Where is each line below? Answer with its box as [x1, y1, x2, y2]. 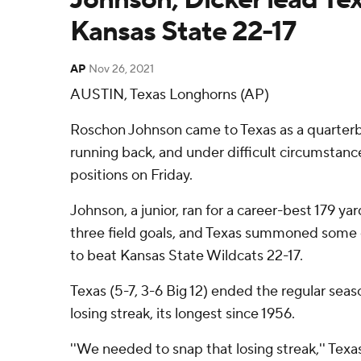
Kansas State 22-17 [70, 15, 296, 49]
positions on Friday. [70, 166, 193, 185]
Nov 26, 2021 [89, 62, 154, 77]
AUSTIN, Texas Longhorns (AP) [70, 85, 269, 104]
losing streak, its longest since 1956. [70, 305, 295, 323]
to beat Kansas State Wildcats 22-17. [70, 247, 303, 265]
